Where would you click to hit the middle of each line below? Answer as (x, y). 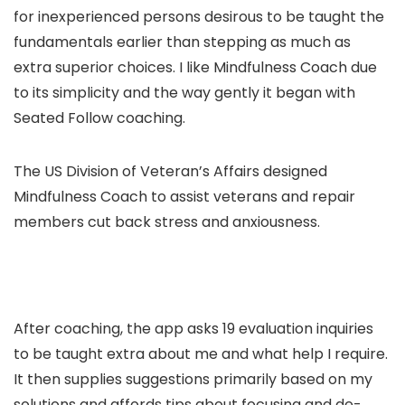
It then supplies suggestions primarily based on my (193, 379)
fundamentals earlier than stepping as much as (182, 42)
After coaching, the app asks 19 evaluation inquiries (193, 328)
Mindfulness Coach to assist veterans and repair (184, 196)
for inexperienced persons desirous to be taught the (199, 16)
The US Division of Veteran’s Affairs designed (170, 171)
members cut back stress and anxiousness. (167, 221)
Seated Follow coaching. (99, 118)
